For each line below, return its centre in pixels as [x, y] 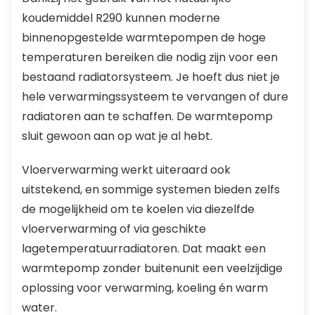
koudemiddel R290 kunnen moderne [121, 18]
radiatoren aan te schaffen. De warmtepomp [147, 116]
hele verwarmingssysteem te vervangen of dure [155, 97]
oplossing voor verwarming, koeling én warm [145, 288]
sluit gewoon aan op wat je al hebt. [117, 136]
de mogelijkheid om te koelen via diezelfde [138, 209]
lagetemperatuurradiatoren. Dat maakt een [144, 249]
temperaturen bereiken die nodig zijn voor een [150, 57]
